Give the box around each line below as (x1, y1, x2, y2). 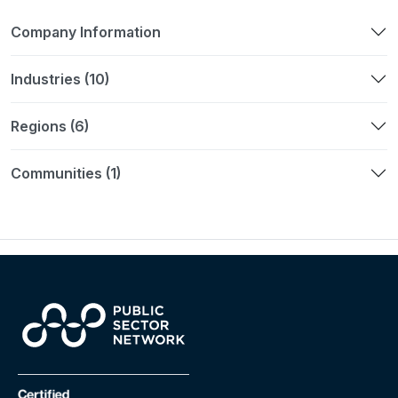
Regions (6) (11, 116, 89, 135)
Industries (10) (11, 69, 109, 88)
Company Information (11, 22, 161, 41)
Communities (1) (11, 163, 121, 182)
